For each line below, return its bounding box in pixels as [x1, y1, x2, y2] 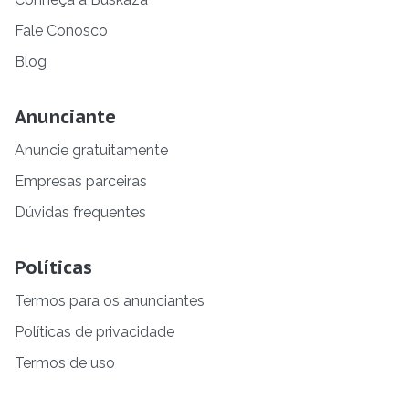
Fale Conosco [15, 22, 108, 40]
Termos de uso [15, 354, 115, 372]
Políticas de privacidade [15, 323, 174, 341]
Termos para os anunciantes [15, 292, 204, 310]
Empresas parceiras [15, 173, 147, 191]
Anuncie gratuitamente [15, 142, 168, 160]
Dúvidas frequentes [15, 204, 146, 222]
